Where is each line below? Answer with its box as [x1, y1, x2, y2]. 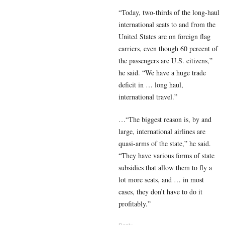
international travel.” [119, 91, 177, 101]
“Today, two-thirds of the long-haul [119, 7, 219, 17]
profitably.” [119, 198, 151, 208]
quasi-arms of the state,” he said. [119, 138, 211, 148]
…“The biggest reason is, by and [119, 114, 211, 124]
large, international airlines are [119, 126, 205, 136]
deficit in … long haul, [119, 79, 183, 89]
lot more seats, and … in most [119, 174, 204, 184]
